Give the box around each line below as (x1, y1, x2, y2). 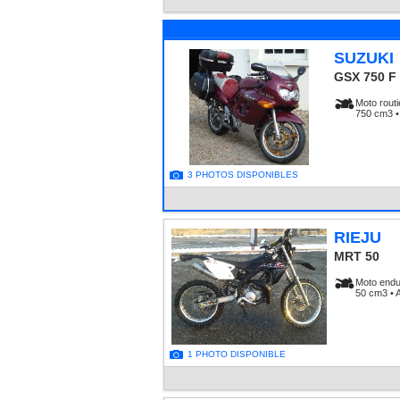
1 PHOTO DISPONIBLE (187, 349, 286, 360)
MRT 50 (334, 249, 379, 264)
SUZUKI (334, 49, 394, 68)
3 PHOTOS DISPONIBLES (187, 170, 298, 180)
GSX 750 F (334, 70, 396, 85)
